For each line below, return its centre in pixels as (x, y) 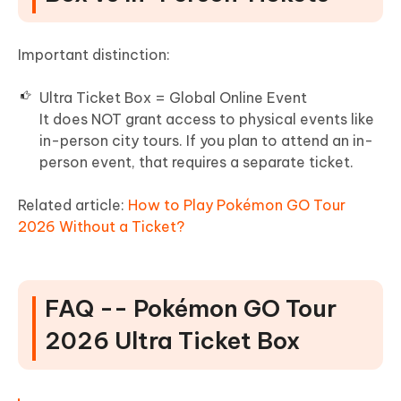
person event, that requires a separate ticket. (196, 162)
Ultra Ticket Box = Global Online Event (173, 98)
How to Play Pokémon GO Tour (237, 205)
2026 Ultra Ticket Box (172, 341)
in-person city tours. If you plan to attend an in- (206, 141)
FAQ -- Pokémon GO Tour (191, 309)
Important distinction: (94, 55)
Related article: (73, 205)
